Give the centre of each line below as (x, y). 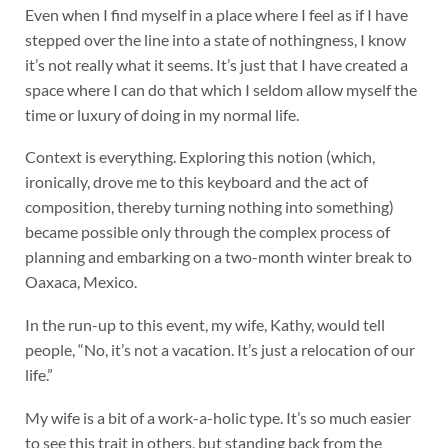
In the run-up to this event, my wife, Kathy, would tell (204, 325)
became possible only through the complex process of (207, 232)
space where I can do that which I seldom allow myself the (220, 89)
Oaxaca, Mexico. (80, 282)
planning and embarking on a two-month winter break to (218, 257)
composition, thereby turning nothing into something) (209, 207)
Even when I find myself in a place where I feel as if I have (216, 14)
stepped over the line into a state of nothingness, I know (215, 39)
